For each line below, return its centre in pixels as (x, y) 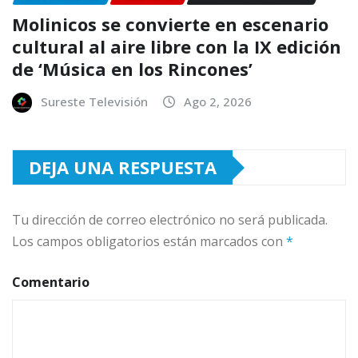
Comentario (51, 282)
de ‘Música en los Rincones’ (132, 69)
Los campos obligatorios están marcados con (149, 242)
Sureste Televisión (94, 102)
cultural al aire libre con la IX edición (177, 47)
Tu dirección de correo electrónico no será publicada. (170, 220)
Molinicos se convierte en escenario (170, 24)
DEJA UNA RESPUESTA (123, 167)
